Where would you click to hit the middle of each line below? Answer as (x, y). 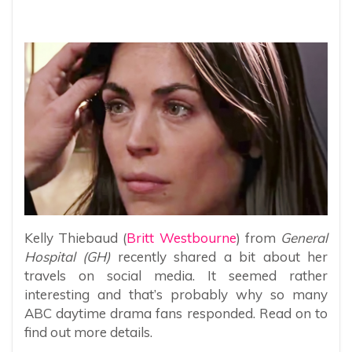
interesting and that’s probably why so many (176, 294)
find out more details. (88, 332)
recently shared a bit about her (219, 256)
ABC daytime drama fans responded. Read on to (176, 313)
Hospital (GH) (68, 256)
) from (258, 237)
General (304, 237)
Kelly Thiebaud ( (76, 237)
